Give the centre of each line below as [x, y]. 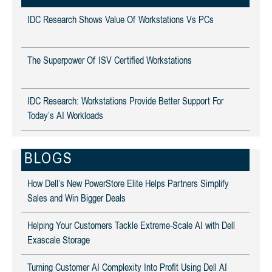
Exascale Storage [59, 241]
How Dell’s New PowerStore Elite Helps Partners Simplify [128, 185]
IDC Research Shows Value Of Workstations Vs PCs [121, 21]
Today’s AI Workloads [65, 117]
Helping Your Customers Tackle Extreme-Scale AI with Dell [131, 226]
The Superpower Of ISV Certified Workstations [110, 61]
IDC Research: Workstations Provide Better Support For [125, 102]
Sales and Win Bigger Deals [76, 199]
